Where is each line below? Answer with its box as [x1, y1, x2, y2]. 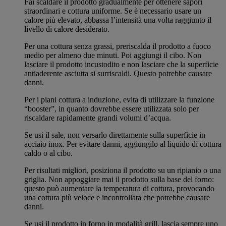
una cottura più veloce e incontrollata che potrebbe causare [24, 193, 210, 202]
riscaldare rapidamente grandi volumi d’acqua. [24, 113, 171, 122]
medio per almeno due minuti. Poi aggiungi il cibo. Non [24, 50, 201, 60]
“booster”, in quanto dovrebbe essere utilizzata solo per [24, 104, 199, 113]
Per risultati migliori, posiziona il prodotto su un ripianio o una [24, 165, 221, 175]
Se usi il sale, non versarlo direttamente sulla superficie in [24, 130, 205, 139]
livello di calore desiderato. [24, 24, 109, 33]
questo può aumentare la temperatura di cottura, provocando [24, 184, 214, 193]
